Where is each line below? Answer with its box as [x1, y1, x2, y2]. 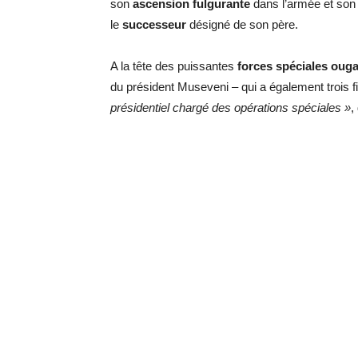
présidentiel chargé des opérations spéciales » [110, 101, 351, 114]
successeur [122, 18, 186, 31]
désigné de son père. [186, 18, 298, 31]
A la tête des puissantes [110, 59, 237, 73]
